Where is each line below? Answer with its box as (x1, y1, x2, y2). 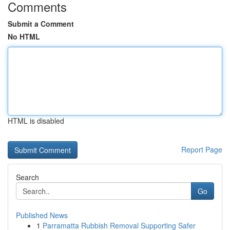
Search (16, 172, 39, 182)
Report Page (181, 144, 222, 155)
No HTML (8, 31, 40, 42)
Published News (16, 210, 68, 220)
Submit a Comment (8, 18, 74, 29)
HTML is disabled (8, 116, 64, 126)
